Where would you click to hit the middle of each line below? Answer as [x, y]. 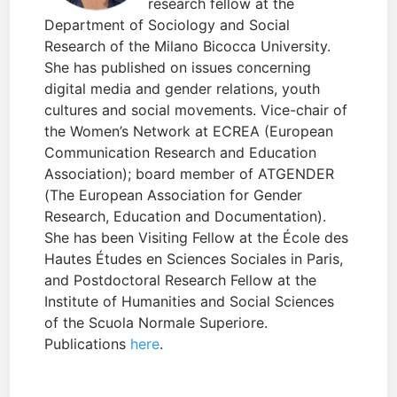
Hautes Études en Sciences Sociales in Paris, [194, 259]
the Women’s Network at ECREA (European [189, 132]
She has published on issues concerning [178, 68]
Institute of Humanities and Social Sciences [190, 302]
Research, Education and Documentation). [186, 217]
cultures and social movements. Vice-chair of [196, 110]
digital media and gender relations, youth [183, 89]
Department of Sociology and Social [167, 25]
